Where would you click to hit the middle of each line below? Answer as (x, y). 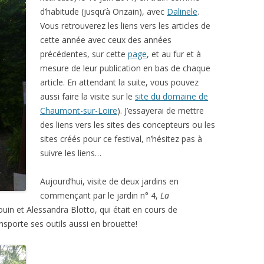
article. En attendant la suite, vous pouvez (119, 82)
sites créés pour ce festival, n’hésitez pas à (121, 139)
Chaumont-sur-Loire (79, 110)
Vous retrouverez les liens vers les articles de (125, 26)
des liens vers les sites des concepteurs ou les (128, 125)
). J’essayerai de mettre (161, 110)
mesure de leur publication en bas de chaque (125, 68)
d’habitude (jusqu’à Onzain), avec (103, 11)
